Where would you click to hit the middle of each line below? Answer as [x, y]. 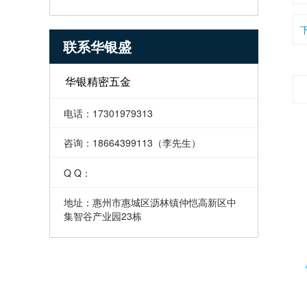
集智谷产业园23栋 [102, 216]
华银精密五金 [98, 81]
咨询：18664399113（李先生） [132, 143]
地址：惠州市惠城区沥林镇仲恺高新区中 [150, 202]
